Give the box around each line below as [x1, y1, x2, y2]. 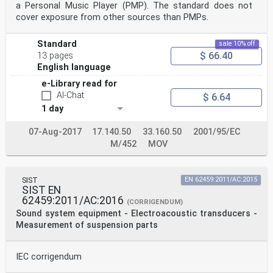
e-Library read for [41, 79, 117, 90]
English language [37, 62, 112, 73]
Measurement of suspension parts [16, 220, 158, 231]
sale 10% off [219, 40, 255, 48]
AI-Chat [57, 90, 84, 101]
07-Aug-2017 [28, 127, 82, 138]
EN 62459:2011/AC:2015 [185, 175, 257, 184]
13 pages [37, 51, 74, 62]
